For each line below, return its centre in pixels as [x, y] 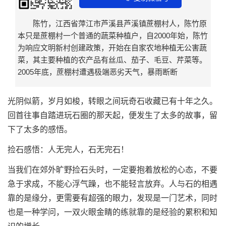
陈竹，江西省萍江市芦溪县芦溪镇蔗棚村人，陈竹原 [120, 24]
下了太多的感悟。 [40, 130]
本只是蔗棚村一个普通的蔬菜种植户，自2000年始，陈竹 [113, 36]
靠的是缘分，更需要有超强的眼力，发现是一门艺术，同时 [112, 198]
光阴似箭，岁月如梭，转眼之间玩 [68, 101]
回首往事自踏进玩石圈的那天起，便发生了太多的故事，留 [112, 116]
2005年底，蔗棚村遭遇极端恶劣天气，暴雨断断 [98, 72]
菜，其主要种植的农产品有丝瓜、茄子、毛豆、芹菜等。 [112, 60]
